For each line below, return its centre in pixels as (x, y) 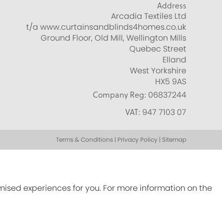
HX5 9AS (171, 82)
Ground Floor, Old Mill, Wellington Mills (113, 38)
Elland (174, 60)
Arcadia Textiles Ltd (149, 16)
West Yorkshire (158, 71)
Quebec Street (158, 49)
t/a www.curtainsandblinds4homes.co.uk (106, 27)
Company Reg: (119, 95)
